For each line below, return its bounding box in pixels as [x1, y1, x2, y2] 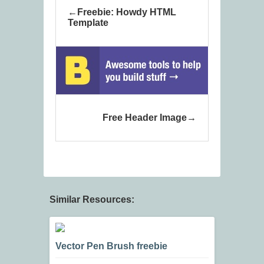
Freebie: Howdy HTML [77, 7, 176, 18]
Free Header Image [103, 113, 187, 123]
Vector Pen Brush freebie [55, 241, 167, 252]
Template [68, 18, 108, 28]
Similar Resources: [49, 194, 134, 205]
